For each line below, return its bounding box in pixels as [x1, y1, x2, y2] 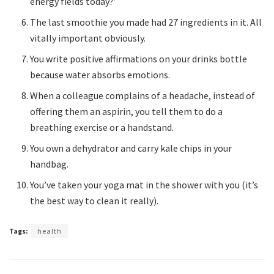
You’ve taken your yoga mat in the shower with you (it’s [30, 179, 259, 191]
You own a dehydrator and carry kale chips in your [30, 142, 232, 155]
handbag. [30, 158, 69, 171]
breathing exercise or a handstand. [30, 121, 174, 134]
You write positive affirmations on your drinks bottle [30, 53, 248, 65]
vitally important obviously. [30, 32, 146, 45]
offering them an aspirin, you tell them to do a [30, 105, 223, 118]
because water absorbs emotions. [30, 68, 171, 81]
